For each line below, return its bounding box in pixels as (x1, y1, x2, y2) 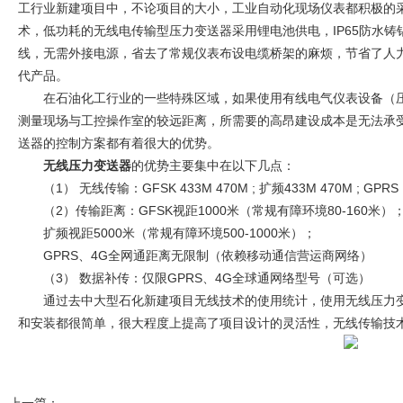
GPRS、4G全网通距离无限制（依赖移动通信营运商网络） (18, 248, 372, 263)
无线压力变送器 (43, 158, 131, 173)
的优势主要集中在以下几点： (131, 158, 295, 173)
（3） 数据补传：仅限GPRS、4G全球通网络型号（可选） (18, 271, 371, 285)
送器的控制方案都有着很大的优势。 (18, 136, 219, 150)
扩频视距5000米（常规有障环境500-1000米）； (18, 226, 316, 240)
